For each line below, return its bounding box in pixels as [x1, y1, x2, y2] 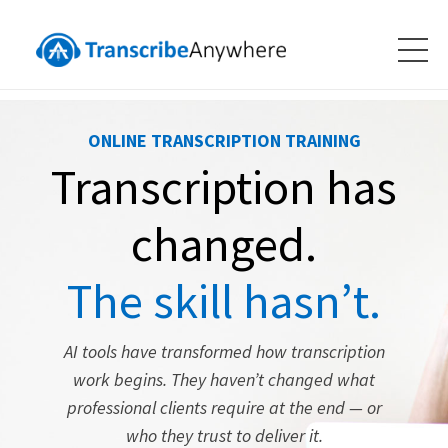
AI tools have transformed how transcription [63, 340, 385, 364]
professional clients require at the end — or [66, 396, 382, 420]
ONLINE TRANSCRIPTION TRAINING [87, 129, 361, 153]
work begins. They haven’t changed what [73, 368, 375, 392]
